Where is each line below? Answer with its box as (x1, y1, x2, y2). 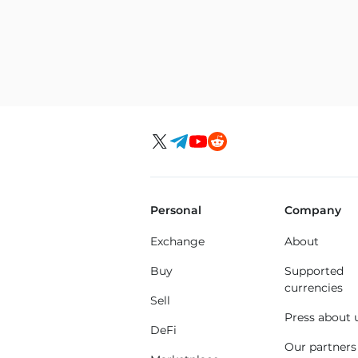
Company (284, 203, 341, 217)
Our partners (284, 340, 356, 354)
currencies (284, 280, 343, 295)
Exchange (150, 234, 205, 249)
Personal (150, 203, 201, 217)
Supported (284, 264, 344, 278)
